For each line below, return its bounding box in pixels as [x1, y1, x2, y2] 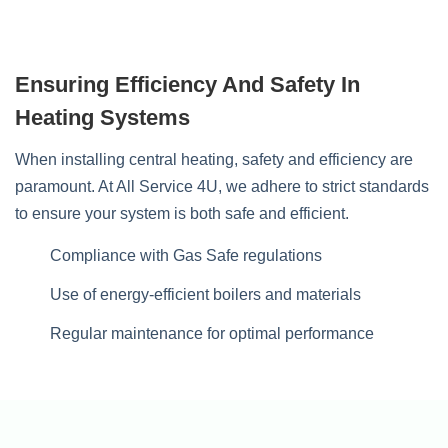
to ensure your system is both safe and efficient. [15, 205, 349, 222]
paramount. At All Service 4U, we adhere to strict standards [15, 178, 429, 195]
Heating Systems [15, 105, 190, 130]
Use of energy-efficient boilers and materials [50, 286, 361, 303]
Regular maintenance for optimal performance [50, 325, 374, 342]
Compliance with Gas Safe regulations [50, 247, 322, 264]
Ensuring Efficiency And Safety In [15, 72, 360, 97]
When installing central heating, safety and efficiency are [15, 151, 413, 168]
